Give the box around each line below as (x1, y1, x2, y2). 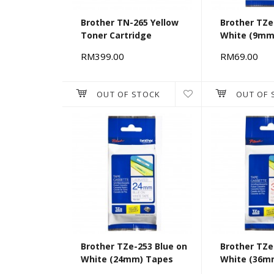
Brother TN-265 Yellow (81, 17, 179, 29)
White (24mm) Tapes (81, 253, 173, 265)
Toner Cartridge (81, 29, 152, 42)
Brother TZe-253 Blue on (81, 240, 187, 253)
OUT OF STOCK (96, 89, 161, 100)
